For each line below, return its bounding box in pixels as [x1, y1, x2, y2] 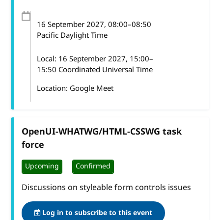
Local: [36, 53, 58, 64]
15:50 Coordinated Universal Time [36, 64, 153, 75]
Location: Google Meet [36, 82, 113, 94]
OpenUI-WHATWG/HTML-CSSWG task [22, 125, 182, 138]
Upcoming [25, 161, 59, 172]
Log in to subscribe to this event [40, 207, 153, 218]
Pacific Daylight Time [36, 29, 108, 41]
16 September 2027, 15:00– [58, 53, 153, 64]
